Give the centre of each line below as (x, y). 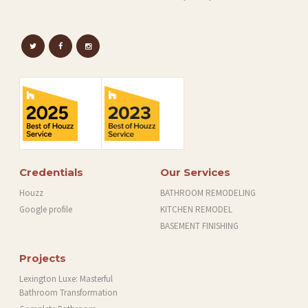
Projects (43, 258)
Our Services (195, 173)
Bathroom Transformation (68, 293)
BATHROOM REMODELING (208, 193)
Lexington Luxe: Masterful (66, 279)
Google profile (46, 210)
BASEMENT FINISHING (199, 226)
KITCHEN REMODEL (196, 210)
